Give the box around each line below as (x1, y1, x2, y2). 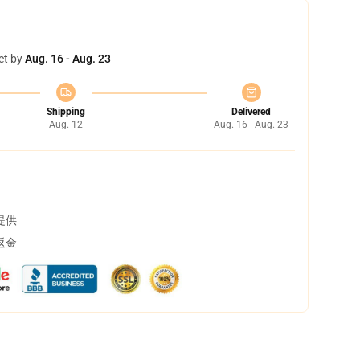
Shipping (46, 106, 85, 117)
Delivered (231, 106, 271, 117)
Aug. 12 (48, 119, 83, 130)
